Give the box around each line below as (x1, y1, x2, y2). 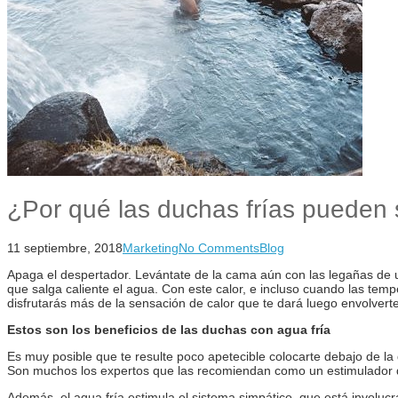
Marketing (123, 240, 179, 255)
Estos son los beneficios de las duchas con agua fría (7, 322, 330, 337)
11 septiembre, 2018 (7, 240, 123, 255)
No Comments (179, 240, 259, 255)
